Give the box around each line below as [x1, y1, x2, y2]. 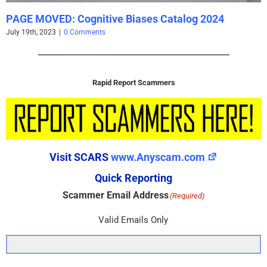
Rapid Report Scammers [92, 77, 175, 87]
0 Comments [64, 28, 105, 37]
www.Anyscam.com [110, 151, 205, 164]
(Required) [169, 191, 204, 201]
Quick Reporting [95, 172, 172, 185]
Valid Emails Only [98, 215, 169, 226]
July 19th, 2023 [6, 28, 56, 37]
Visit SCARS [49, 151, 111, 164]
